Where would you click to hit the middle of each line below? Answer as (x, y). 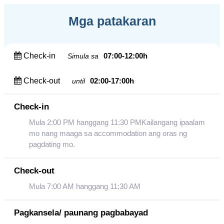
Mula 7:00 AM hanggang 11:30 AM (85, 186)
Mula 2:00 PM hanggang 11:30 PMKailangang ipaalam (117, 122)
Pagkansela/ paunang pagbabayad (81, 213)
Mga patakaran (112, 21)
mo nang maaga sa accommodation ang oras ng (108, 133)
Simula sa (83, 56)
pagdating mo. (52, 144)
